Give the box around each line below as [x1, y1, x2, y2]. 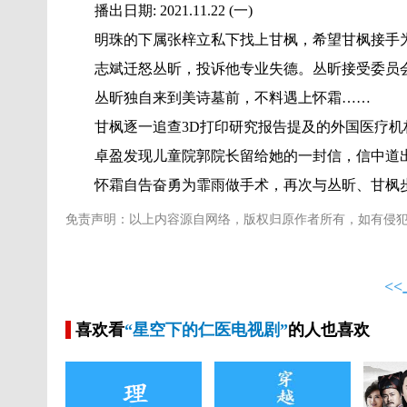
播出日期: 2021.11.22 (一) [65, 3, 253, 18]
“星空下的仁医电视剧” [124, 321, 288, 339]
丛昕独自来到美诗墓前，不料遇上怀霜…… [65, 90, 371, 105]
